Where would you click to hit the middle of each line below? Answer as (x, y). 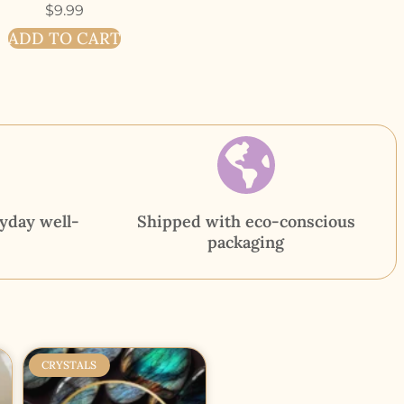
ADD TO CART (64, 38)
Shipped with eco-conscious (246, 221)
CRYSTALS (69, 365)
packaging (246, 242)
